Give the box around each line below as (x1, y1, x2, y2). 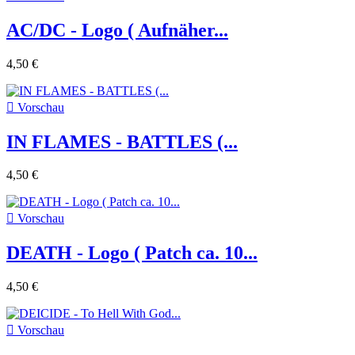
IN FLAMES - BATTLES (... (6, 131, 238, 152)
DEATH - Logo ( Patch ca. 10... (6, 242, 258, 264)
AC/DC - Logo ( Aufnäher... (6, 19, 228, 40)
